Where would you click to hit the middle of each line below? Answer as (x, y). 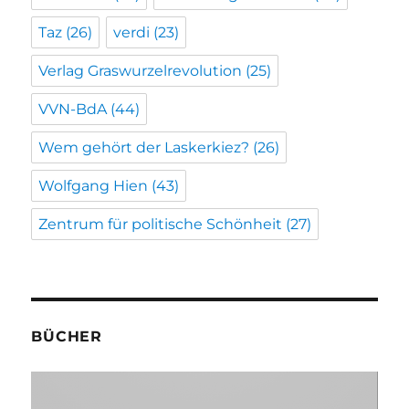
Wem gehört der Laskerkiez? (144, 147)
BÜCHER (67, 336)
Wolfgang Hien (94, 185)
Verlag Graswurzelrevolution (141, 70)
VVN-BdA (73, 109)
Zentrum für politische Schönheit (161, 224)
